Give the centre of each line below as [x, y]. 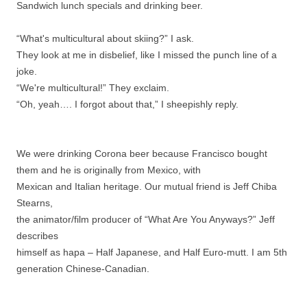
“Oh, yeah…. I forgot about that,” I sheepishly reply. [127, 105]
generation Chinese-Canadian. [83, 269]
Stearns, [35, 203]
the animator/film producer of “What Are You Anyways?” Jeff [146, 220]
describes [37, 236]
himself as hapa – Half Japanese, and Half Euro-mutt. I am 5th [152, 253]
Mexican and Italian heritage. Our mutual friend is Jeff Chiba [147, 187]
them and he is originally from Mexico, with [109, 170]
